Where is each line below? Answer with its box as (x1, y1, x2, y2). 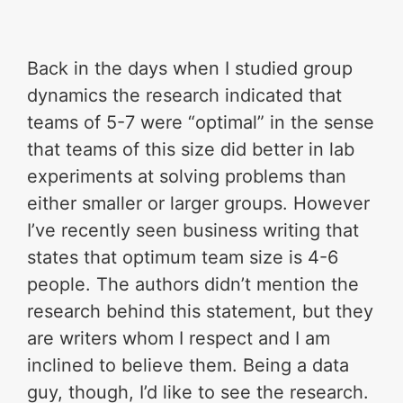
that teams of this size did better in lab (27, 139, 355, 161)
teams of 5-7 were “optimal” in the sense (27, 112, 375, 134)
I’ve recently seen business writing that (27, 219, 360, 242)
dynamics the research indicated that (27, 85, 343, 107)
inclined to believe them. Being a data (27, 354, 350, 377)
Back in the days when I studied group (27, 58, 354, 80)
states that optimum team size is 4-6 (27, 246, 339, 269)
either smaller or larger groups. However (27, 193, 371, 215)
